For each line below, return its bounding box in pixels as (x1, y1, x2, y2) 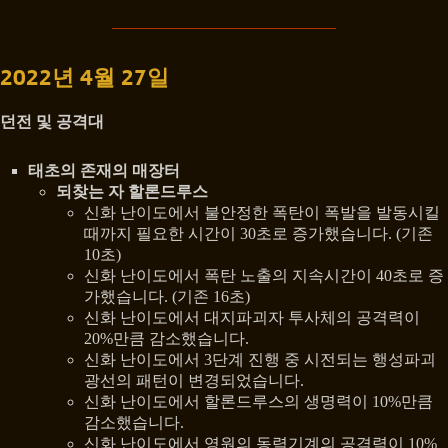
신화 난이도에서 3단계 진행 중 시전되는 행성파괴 (84, 351, 436, 369)
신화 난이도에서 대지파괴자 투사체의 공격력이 (84, 309, 420, 327)
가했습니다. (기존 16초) (84, 288, 250, 306)
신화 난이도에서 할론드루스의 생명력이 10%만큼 (84, 393, 433, 411)
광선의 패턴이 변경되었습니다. (84, 372, 304, 390)
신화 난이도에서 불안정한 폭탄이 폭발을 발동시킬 (84, 204, 440, 222)
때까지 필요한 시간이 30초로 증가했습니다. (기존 (84, 225, 433, 243)
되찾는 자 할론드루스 (56, 183, 208, 201)
